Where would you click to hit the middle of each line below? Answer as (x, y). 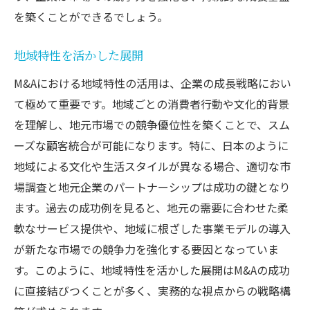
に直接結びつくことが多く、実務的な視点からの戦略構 (152, 290)
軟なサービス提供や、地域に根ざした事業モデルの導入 (152, 228)
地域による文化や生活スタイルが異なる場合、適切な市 (152, 166)
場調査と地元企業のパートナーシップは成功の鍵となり (152, 186)
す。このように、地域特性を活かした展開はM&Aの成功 (152, 270)
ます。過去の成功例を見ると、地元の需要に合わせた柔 (151, 207)
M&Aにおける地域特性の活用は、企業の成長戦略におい (153, 83)
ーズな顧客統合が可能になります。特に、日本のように (151, 145)
